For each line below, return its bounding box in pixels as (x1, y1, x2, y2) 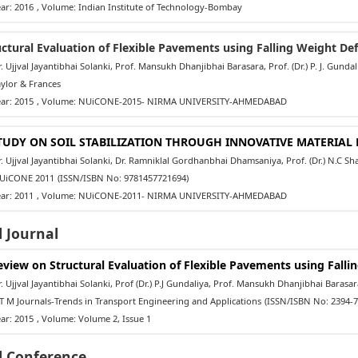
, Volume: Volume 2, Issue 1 (36, 312, 151, 324)
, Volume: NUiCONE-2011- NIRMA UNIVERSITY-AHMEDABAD (36, 189, 287, 201)
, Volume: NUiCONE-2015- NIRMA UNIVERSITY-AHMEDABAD (36, 94, 287, 107)
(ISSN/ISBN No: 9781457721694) (57, 171, 189, 184)
